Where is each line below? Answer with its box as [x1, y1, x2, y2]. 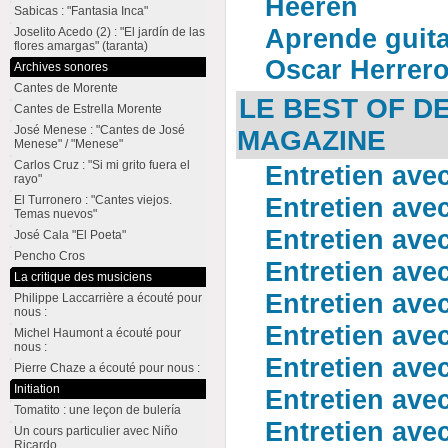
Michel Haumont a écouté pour [13, 326, 181, 340]
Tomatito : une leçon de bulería [13, 403, 181, 417]
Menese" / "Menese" [13, 137, 123, 151]
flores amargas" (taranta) [13, 39, 148, 53]
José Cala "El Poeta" [13, 228, 126, 242]
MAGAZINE [237, 125, 387, 156]
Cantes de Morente [13, 81, 118, 95]
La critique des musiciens [13, 270, 152, 284]
